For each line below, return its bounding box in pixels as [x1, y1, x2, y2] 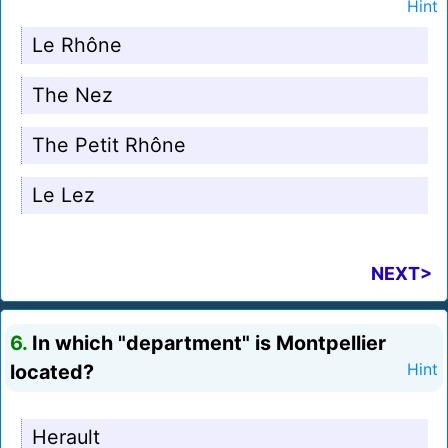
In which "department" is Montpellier [27, 331, 386, 356]
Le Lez [32, 183, 95, 208]
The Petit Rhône [32, 133, 186, 158]
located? [10, 360, 94, 385]
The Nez [32, 83, 113, 108]
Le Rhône [32, 33, 122, 58]
